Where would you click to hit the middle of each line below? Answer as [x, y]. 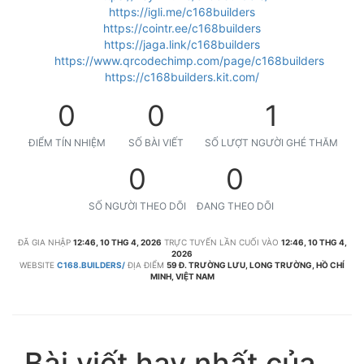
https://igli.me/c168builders [182, 12]
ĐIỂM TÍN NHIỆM [67, 143]
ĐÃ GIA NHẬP [44, 242]
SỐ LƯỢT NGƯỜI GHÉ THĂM [271, 143]
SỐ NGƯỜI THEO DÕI [137, 206]
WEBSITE [37, 265]
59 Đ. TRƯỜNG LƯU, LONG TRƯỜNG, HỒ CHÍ [256, 265]
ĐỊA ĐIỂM [146, 265]
